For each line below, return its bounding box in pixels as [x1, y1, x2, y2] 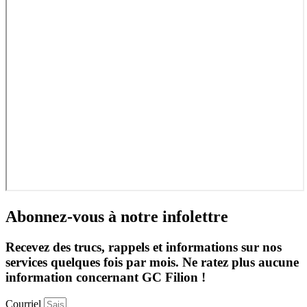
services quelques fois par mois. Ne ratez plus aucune [5, 254, 299, 269]
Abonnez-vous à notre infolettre [5, 207, 228, 225]
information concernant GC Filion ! [5, 269, 206, 284]
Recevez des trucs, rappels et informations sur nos [5, 239, 282, 254]
